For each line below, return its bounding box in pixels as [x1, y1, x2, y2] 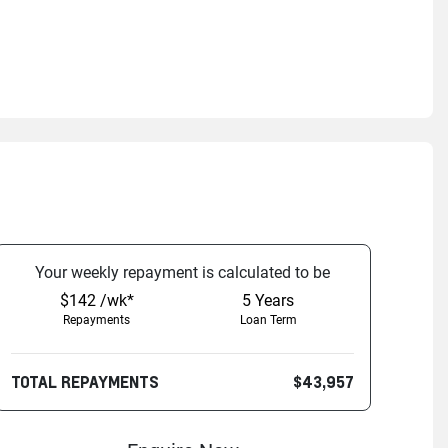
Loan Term [239, 313, 297, 328]
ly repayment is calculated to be [107, 263, 331, 283]
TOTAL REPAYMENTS [11, 371, 160, 393]
